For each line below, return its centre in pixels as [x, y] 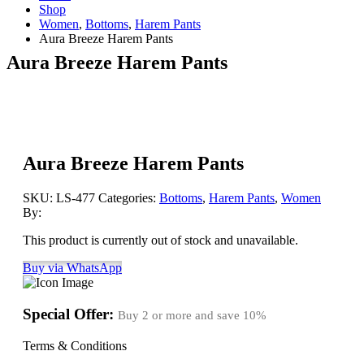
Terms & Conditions [75, 345]
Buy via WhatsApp [72, 268]
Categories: [129, 198]
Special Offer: [70, 314]
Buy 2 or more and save [180, 316]
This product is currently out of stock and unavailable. [160, 240]
